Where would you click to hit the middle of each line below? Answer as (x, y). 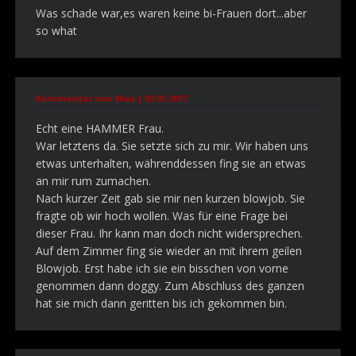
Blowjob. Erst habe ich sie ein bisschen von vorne (163, 268)
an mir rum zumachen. (94, 180)
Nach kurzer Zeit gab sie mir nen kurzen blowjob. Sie (171, 198)
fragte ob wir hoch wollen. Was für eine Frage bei (162, 215)
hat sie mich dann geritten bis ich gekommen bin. (162, 303)
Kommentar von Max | (91, 98)
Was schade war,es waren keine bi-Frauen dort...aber (172, 13)
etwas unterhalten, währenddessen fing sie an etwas (171, 163)
